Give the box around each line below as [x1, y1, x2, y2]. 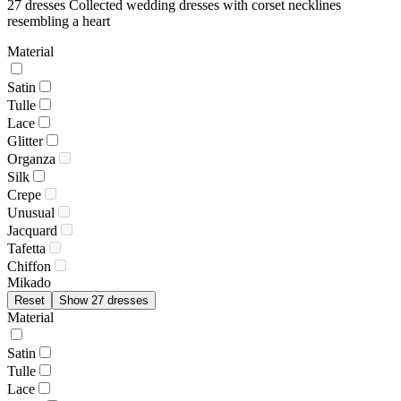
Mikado [7, 275, 51, 291]
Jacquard [7, 223, 57, 239]
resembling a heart [7, 13, 110, 30]
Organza [7, 151, 55, 167]
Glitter [7, 133, 43, 149]
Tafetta [7, 241, 46, 257]
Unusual [7, 205, 55, 221]
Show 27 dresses [59, 294, 149, 308]
